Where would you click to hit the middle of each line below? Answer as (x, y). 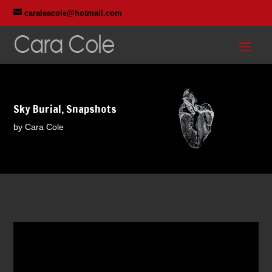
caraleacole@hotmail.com (73, 13)
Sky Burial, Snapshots (65, 109)
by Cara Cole (39, 127)
